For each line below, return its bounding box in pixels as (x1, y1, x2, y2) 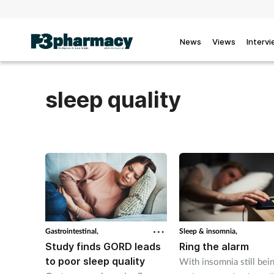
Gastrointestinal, (45, 226, 98, 236)
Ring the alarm (179, 240, 249, 253)
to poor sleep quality (45, 255, 145, 268)
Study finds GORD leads (45, 240, 161, 253)
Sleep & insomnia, (179, 226, 237, 236)
